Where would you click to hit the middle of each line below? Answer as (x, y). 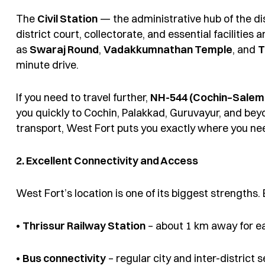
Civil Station (67, 18)
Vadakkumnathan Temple (168, 49)
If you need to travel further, (83, 97)
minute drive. (47, 64)
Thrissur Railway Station (84, 226)
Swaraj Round (64, 49)
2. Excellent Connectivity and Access (107, 161)
